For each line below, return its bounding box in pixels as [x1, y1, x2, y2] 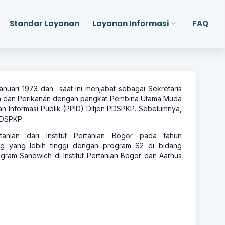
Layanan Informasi [92, 18, 169, 29]
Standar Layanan [10, 18, 79, 29]
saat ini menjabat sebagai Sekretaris [59, 84, 182, 93]
